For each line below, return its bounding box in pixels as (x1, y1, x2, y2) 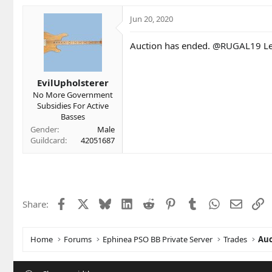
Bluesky (110, 196, 143, 209)
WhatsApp (219, 196, 263, 209)
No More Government (32, 89, 113, 100)
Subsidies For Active (36, 100, 109, 111)
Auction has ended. (130, 39, 212, 52)
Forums (64, 234, 92, 245)
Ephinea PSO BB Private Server (103, 234, 213, 245)
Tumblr (197, 196, 228, 209)
